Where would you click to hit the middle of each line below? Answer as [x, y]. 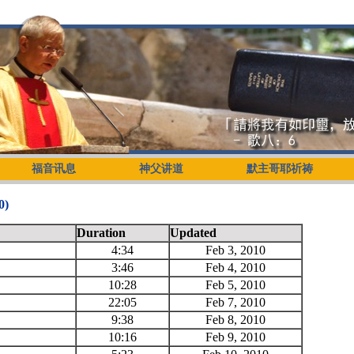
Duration [101, 232]
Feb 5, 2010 [235, 284]
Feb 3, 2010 [235, 250]
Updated [193, 232]
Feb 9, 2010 [235, 337]
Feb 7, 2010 [235, 302]
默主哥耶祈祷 [280, 169]
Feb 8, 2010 [235, 319]
